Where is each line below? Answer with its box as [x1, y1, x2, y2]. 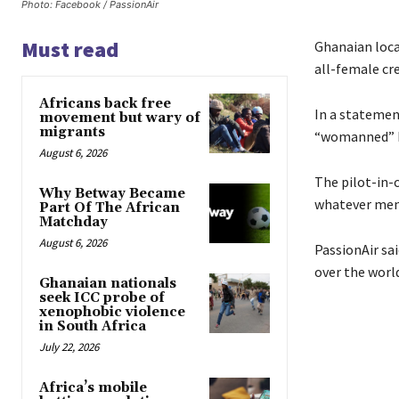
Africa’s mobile [39, 379, 147, 396]
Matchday [39, 213, 108, 231]
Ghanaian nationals [39, 274, 176, 292]
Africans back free [39, 94, 171, 112]
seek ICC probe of [39, 289, 165, 306]
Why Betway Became [39, 184, 185, 202]
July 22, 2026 [39, 338, 99, 354]
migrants [39, 123, 105, 141]
